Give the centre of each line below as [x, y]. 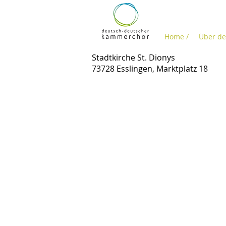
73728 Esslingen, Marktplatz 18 [150, 69]
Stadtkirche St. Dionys [133, 58]
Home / [177, 37]
